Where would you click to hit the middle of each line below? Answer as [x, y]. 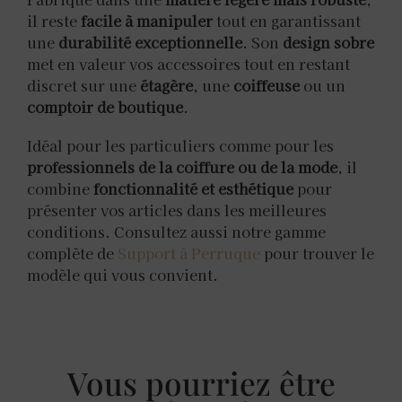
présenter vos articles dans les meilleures [177, 210]
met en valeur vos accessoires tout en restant [188, 63]
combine [60, 189]
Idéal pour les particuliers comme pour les [180, 146]
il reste [54, 20]
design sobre [328, 42]
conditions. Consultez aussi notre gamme [176, 232]
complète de [72, 253]
